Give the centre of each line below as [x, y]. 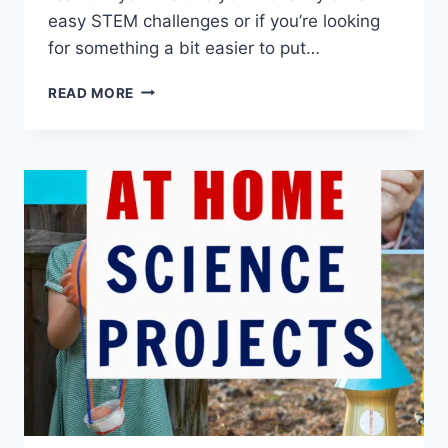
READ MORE [91, 92]
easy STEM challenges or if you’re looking [214, 20]
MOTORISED [178, 108]
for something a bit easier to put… [184, 47]
